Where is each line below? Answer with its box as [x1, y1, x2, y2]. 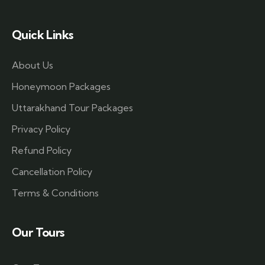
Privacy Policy [12, 122, 70, 135]
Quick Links [12, 27, 73, 42]
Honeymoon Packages [12, 80, 111, 92]
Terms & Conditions [12, 186, 99, 199]
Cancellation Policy [12, 165, 92, 177]
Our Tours [12, 224, 64, 240]
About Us [12, 59, 53, 71]
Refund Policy [12, 144, 72, 156]
